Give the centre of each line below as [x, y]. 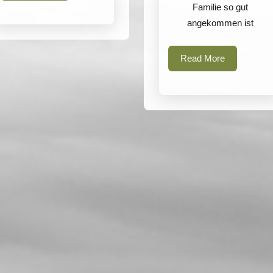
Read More [202, 58]
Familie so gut [220, 7]
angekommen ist [220, 23]
